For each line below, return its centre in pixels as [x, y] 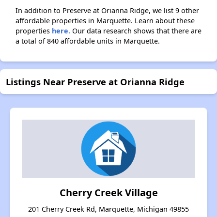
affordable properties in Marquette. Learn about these [105, 21]
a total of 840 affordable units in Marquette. [88, 41]
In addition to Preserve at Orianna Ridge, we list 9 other [107, 11]
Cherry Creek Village [108, 193]
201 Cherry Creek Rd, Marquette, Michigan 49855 [108, 209]
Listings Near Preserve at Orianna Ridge [95, 82]
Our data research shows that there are [136, 31]
